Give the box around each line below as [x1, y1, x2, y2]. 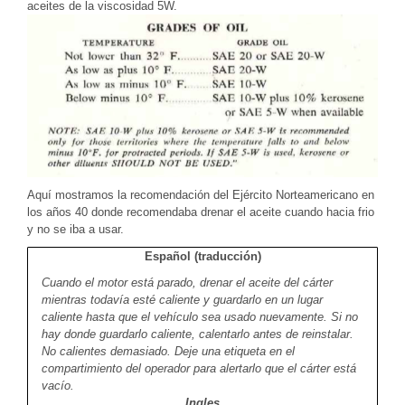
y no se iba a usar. [27, 221, 124, 236]
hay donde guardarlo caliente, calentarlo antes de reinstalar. [42, 326, 353, 341]
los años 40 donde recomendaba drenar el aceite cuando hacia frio [27, 204, 374, 219]
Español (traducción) [144, 249, 261, 263]
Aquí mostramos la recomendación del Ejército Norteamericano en [27, 187, 374, 202]
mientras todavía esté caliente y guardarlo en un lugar [42, 292, 323, 306]
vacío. [42, 378, 74, 392]
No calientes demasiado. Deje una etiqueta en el [42, 344, 295, 358]
